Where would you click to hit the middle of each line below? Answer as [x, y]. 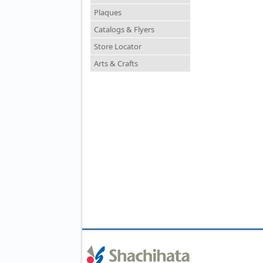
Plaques [108, 13]
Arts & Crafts [116, 64]
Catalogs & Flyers [124, 30]
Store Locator [118, 47]
